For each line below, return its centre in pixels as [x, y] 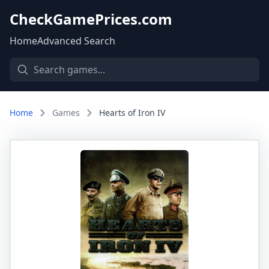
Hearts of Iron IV [132, 113]
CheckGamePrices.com [91, 19]
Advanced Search [76, 41]
